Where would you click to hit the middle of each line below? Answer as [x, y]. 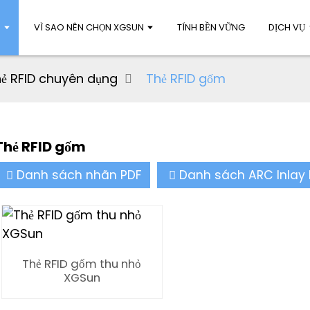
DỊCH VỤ [287, 27]
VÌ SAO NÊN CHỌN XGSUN [89, 27]
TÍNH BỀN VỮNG [211, 27]
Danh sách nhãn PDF [79, 175]
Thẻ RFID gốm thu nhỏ [82, 264]
